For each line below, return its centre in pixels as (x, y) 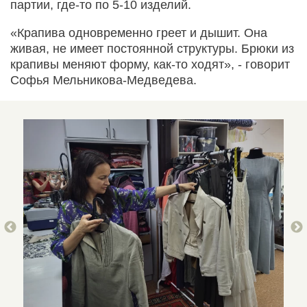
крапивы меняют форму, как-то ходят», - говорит (150, 65)
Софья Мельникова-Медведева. (103, 81)
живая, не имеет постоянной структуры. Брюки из (152, 49)
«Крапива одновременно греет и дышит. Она (139, 33)
